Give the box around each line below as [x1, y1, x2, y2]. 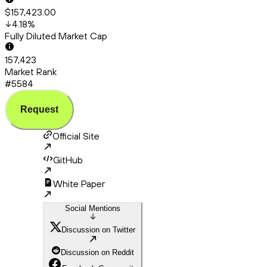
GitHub [53, 154, 83, 166]
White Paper [53, 178, 105, 190]
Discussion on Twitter [61, 225, 135, 235]
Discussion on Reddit [61, 248, 134, 257]
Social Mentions [65, 204, 120, 213]
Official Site [52, 130, 100, 142]
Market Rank [5, 66, 57, 78]
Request [20, 104, 58, 115]
